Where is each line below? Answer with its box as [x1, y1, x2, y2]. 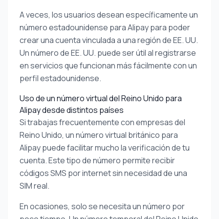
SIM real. [20, 180, 49, 191]
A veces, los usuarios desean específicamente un [20, 9, 198, 20]
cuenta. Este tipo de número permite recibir [20, 155, 175, 166]
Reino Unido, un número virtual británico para [20, 130, 178, 140]
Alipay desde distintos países [20, 105, 124, 115]
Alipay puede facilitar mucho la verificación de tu [20, 142, 190, 153]
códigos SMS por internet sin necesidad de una [20, 168, 187, 178]
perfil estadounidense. [20, 73, 101, 84]
